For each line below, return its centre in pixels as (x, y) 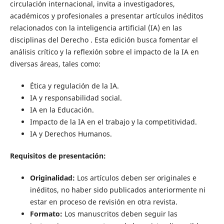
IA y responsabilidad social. (76, 97)
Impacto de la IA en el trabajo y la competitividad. (113, 121)
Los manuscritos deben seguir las (121, 214)
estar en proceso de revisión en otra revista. (103, 202)
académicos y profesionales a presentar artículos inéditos (106, 15)
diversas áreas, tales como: (55, 63)
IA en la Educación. (62, 109)
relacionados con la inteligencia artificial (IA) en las (96, 27)
